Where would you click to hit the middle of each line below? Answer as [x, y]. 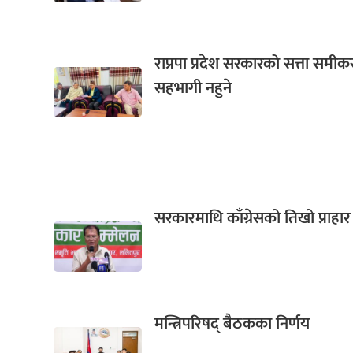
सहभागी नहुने [193, 88]
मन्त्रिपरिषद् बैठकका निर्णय [232, 324]
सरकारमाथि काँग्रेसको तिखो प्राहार [253, 218]
